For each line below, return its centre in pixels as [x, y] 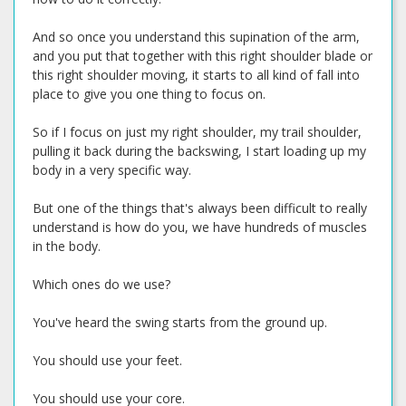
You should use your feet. [107, 360]
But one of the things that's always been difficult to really [200, 208]
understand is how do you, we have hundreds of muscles [200, 227]
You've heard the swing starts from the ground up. [180, 322]
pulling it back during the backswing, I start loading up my [199, 151]
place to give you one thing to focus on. [149, 94]
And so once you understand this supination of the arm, [196, 37]
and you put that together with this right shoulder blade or [203, 56]
